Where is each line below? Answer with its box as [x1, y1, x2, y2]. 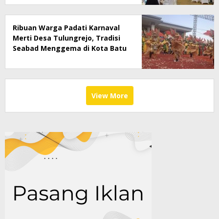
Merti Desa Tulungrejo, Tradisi [13, 33, 120, 43]
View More [91, 90, 128, 100]
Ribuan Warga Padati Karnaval [13, 22, 120, 32]
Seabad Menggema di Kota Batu [13, 43, 127, 53]
